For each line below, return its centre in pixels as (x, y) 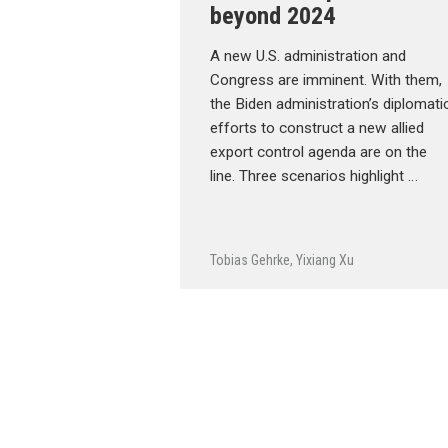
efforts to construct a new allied (317, 128)
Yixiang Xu (325, 259)
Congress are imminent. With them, (326, 80)
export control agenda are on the (318, 152)
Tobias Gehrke (250, 259)
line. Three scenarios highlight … (314, 176)
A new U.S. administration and (308, 56)
